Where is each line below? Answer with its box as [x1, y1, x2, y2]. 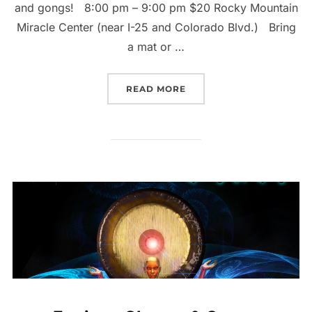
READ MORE [126, 84, 186, 95]
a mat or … [127, 40, 185, 54]
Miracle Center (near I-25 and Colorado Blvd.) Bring [16, 20, 296, 35]
